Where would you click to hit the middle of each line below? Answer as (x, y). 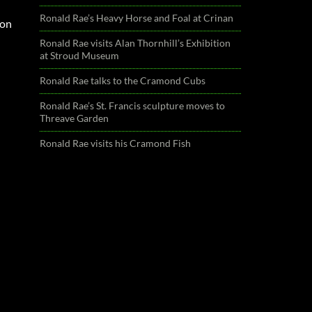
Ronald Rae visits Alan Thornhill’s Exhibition (135, 43)
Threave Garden (75, 118)
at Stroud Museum (80, 55)
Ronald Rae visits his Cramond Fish (116, 143)
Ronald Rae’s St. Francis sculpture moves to (133, 106)
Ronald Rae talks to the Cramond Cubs (123, 80)
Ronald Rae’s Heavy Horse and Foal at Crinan (137, 18)
